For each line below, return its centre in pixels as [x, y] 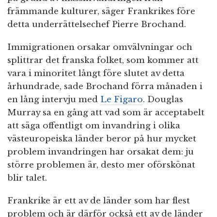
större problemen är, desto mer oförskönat [101, 165]
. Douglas [163, 100]
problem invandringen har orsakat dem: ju [101, 152]
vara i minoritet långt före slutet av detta [96, 74]
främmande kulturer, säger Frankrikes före [101, 12]
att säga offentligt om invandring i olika [94, 126]
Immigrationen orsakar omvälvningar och [100, 47]
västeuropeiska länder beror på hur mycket [102, 139]
